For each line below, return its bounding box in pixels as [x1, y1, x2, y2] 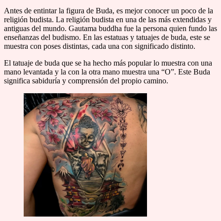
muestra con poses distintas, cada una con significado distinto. [4, 42, 195, 51]
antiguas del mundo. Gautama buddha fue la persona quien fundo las [4, 24, 217, 33]
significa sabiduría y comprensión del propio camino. [4, 76, 168, 85]
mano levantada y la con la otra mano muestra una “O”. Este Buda [4, 68, 210, 76]
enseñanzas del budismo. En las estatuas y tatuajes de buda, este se [4, 33, 210, 42]
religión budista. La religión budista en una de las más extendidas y [4, 15, 212, 24]
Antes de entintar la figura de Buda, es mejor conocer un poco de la [4, 6, 213, 15]
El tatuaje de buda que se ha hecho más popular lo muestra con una [4, 59, 212, 68]
